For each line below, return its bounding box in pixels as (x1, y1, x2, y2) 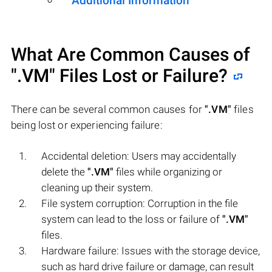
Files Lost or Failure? (55, 64, 228, 86)
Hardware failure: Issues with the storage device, (41, 244, 260, 257)
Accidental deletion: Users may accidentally (41, 149, 236, 162)
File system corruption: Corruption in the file (41, 197, 238, 209)
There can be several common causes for (11, 103, 205, 115)
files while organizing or (114, 165, 222, 178)
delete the (41, 165, 87, 178)
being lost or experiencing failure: (11, 118, 163, 131)
